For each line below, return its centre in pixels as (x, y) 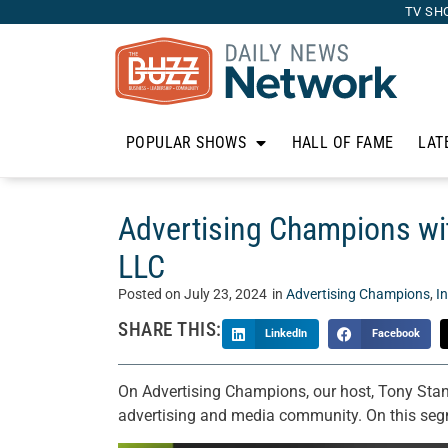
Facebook (395, 333)
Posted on (151, 294)
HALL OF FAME (342, 142)
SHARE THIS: (170, 329)
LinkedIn (286, 333)
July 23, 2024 (225, 294)
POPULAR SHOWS (186, 142)
